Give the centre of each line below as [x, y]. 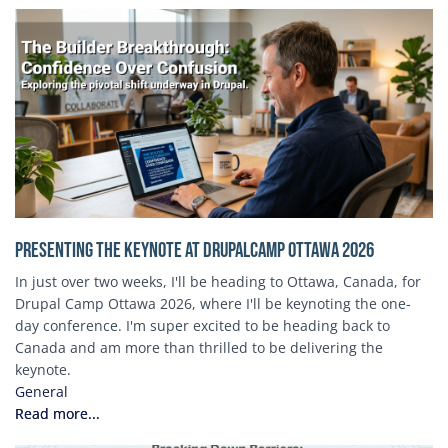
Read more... [57, 413]
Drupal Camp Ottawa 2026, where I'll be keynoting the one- [213, 303]
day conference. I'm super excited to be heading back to [202, 325]
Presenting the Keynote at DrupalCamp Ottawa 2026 [194, 250]
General [41, 391]
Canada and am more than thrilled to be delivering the [199, 347]
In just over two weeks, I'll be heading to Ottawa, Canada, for [218, 281]
